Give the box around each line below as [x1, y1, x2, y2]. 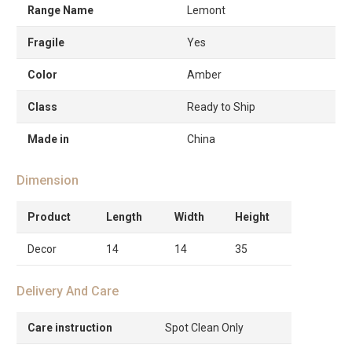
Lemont [187, 3, 225, 16]
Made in [27, 132, 69, 145]
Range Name [27, 3, 93, 16]
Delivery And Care [16, 283, 119, 299]
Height [235, 210, 269, 223]
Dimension [16, 172, 79, 188]
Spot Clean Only [165, 321, 244, 334]
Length [106, 210, 142, 223]
